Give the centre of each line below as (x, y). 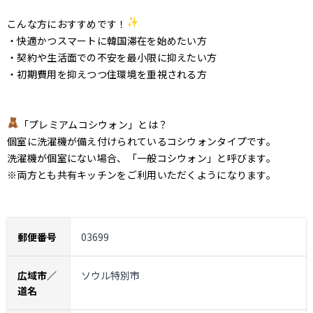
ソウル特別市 (110, 275)
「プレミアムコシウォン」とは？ (93, 124)
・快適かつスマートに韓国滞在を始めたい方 (107, 41)
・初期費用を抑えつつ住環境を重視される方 (107, 74)
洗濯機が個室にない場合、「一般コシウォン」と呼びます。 (142, 158)
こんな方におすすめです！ (67, 24)
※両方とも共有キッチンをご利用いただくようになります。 (142, 175)
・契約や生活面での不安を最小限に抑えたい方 (112, 57)
